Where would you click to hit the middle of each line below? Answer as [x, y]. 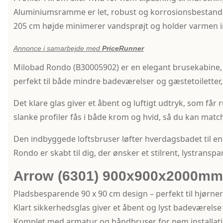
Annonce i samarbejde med [57, 49]
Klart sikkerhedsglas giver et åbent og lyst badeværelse [117, 208]
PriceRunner [123, 49]
